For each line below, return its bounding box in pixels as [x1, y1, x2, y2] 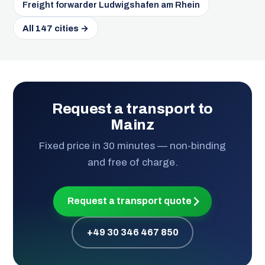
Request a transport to [52, 100, 213, 117]
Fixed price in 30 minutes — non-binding [39, 140, 226, 152]
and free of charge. [87, 157, 178, 169]
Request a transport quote [67, 196, 192, 206]
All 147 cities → [22, 23, 89, 33]
